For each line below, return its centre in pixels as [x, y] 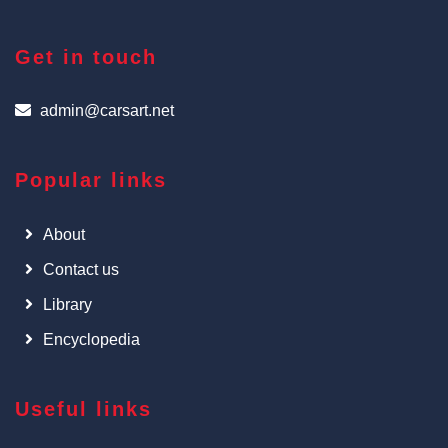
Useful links [83, 409]
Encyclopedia [91, 339]
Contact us [81, 269]
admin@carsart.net [107, 110]
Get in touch [86, 57]
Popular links [91, 180]
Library [67, 304]
